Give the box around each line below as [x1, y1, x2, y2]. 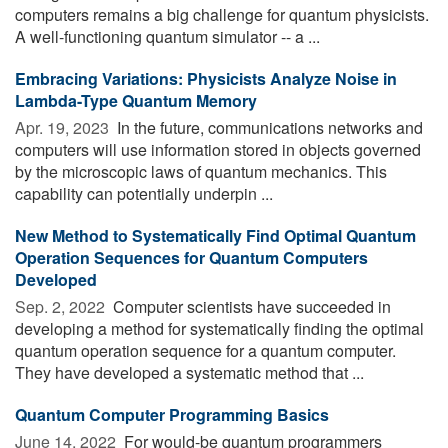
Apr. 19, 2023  [15, 115, 113, 139]
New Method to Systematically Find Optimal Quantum [15, 223, 416, 247]
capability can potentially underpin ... [15, 181, 273, 205]
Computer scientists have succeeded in [109, 294, 391, 318]
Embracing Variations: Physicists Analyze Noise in [15, 66, 397, 90]
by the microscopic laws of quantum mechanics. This [15, 159, 387, 183]
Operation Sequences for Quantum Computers [15, 245, 368, 269]
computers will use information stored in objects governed [15, 137, 421, 161]
